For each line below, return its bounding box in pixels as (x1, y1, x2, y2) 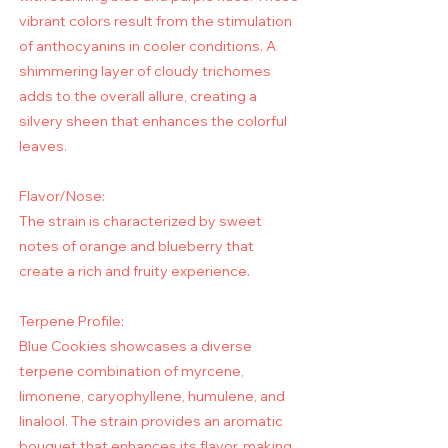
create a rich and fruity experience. (19, 262, 250, 281)
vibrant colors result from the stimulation (19, 12, 292, 31)
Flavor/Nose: (19, 187, 105, 206)
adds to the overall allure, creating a (19, 87, 257, 106)
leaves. (19, 137, 67, 156)
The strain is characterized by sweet (19, 212, 262, 231)
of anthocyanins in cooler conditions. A (19, 37, 276, 56)
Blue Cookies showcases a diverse (19, 337, 252, 356)
